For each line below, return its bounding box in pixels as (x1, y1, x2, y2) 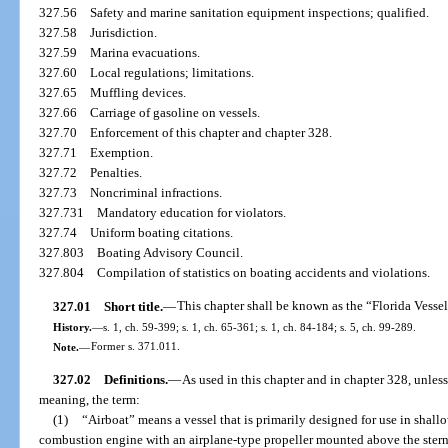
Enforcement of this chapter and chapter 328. (90, 125, 333, 141)
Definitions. (103, 371, 168, 387)
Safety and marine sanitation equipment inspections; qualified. (90, 5, 430, 21)
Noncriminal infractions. (90, 185, 223, 201)
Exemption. (90, 145, 154, 161)
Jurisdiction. (90, 25, 158, 41)
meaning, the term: (39, 391, 141, 407)
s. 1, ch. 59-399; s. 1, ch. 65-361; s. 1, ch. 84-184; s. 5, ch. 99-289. (102, 320, 416, 333)
